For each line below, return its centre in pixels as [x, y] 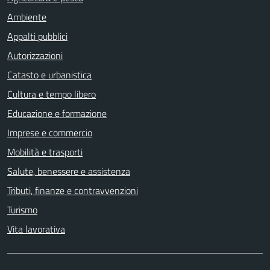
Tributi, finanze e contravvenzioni [73, 190]
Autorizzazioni [35, 55]
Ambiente [27, 17]
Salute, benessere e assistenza [69, 171]
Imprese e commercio [50, 133]
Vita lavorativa [36, 229]
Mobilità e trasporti [45, 152]
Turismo [22, 210]
